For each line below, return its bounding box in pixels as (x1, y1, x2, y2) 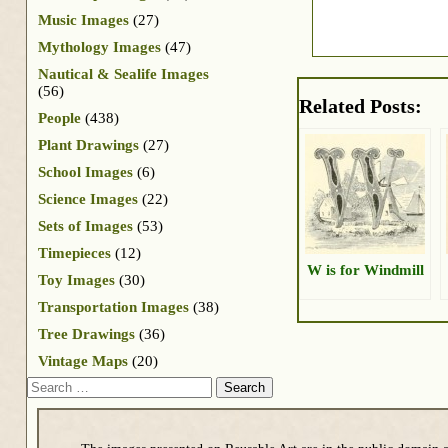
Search (26, 375, 69, 393)
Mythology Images (38, 38, 161, 55)
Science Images (38, 190, 138, 207)
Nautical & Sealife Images (38, 65, 209, 82)
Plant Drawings (38, 136, 139, 153)
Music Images (38, 11, 129, 28)
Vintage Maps (38, 352, 128, 369)
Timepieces (38, 244, 111, 261)
